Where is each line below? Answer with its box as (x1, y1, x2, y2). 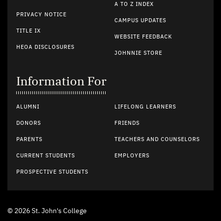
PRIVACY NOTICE (16, 11, 67, 18)
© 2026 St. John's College (7, 207, 87, 215)
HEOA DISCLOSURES (16, 44, 74, 50)
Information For (16, 73, 107, 89)
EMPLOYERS (114, 152, 149, 159)
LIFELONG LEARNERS (114, 104, 176, 110)
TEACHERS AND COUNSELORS (114, 136, 200, 143)
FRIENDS (114, 120, 140, 126)
